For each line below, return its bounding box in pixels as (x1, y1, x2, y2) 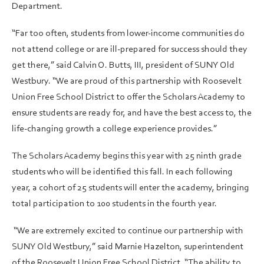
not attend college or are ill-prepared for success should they (12, 44, 247, 54)
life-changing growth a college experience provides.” (12, 124, 219, 134)
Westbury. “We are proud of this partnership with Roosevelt (12, 76, 242, 86)
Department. (12, 1, 64, 11)
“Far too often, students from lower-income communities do (12, 28, 245, 38)
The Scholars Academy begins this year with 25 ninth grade (12, 151, 242, 161)
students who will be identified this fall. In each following (12, 167, 233, 177)
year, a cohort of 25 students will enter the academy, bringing (12, 183, 249, 193)
